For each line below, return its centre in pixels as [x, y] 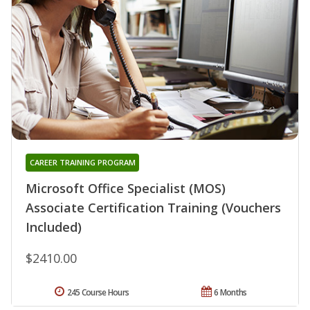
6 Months [230, 292]
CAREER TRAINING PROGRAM [82, 162]
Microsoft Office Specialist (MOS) [126, 188]
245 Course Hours [98, 292]
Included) [54, 227]
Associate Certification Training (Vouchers [153, 207]
